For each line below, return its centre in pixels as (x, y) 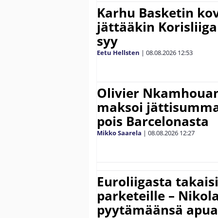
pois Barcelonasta (153, 121)
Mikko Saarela (119, 133)
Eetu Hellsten (118, 52)
